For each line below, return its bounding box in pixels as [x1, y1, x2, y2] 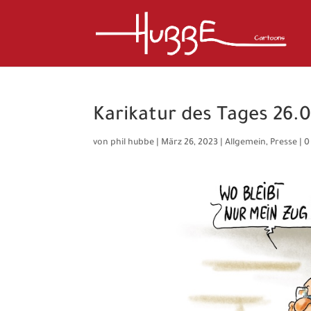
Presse [270, 138, 298, 148]
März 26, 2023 [161, 138, 219, 148]
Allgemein [225, 138, 267, 148]
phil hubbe [110, 138, 155, 148]
